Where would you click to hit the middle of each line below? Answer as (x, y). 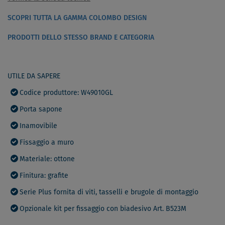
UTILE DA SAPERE (34, 76)
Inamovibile (38, 126)
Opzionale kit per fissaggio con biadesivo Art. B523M (103, 209)
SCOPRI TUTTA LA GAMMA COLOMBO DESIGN (77, 18)
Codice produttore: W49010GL (66, 93)
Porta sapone (41, 109)
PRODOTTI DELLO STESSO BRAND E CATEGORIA (81, 38)
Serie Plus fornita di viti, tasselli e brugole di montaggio (109, 192)
